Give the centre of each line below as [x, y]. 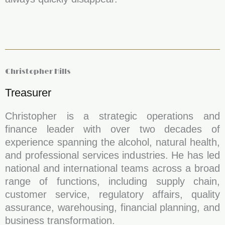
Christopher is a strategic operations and [113, 116]
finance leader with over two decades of [113, 129]
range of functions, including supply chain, [113, 181]
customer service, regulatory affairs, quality [113, 194]
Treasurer [28, 93]
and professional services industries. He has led [113, 155]
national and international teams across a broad [113, 168]
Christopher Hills [38, 72]
